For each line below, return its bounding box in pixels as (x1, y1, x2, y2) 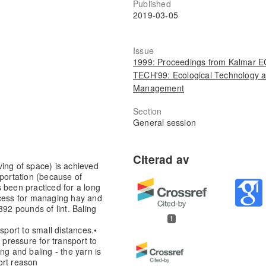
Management (133, 81, 185, 94)
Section (133, 104, 162, 117)
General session (133, 116, 197, 128)
